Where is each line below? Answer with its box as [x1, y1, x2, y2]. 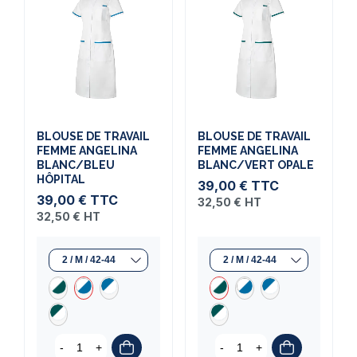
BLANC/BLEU [37, 159, 115, 172]
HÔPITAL [37, 173, 85, 186]
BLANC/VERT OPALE [197, 159, 314, 172]
